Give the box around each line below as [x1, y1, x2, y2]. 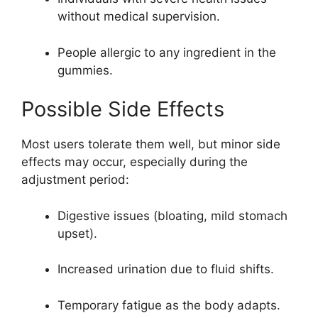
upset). [57, 226, 97, 241]
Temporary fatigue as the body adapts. [57, 297, 280, 312]
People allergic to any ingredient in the [57, 45, 276, 60]
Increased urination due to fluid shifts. [57, 262, 274, 277]
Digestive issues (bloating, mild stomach [57, 208, 287, 223]
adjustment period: [21, 172, 129, 187]
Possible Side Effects [21, 97, 224, 122]
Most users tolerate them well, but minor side [21, 137, 280, 152]
